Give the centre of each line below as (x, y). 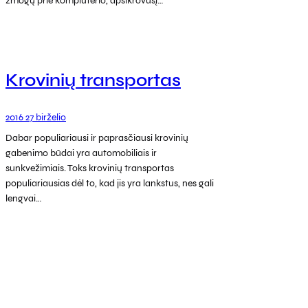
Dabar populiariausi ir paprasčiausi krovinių (97, 137)
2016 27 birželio (36, 117)
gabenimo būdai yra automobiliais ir (81, 153)
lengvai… (24, 198)
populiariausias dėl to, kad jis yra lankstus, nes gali (110, 183)
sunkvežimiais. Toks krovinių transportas (90, 168)
